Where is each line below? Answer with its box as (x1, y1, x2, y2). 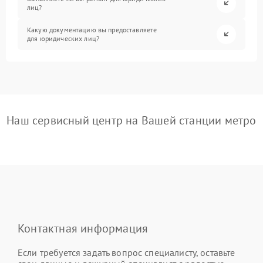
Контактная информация (18, 220, 149, 236)
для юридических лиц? (27, 34, 100, 43)
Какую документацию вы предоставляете (27, 25, 157, 35)
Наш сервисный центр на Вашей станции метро (6, 112, 257, 128)
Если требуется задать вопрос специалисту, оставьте (18, 246, 235, 258)
